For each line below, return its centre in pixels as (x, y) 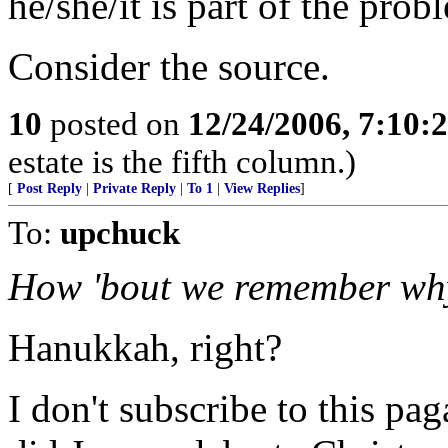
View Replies (262, 188)
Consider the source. (169, 66)
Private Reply (134, 188)
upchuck (120, 232)
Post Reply (49, 188)
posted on (115, 123)
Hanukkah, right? (145, 347)
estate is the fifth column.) (182, 161)
